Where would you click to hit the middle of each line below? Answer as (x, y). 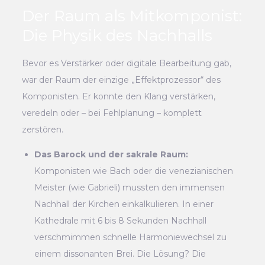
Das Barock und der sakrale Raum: (112, 154)
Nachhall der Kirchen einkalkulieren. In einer (124, 204)
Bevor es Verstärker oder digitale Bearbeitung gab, (127, 63)
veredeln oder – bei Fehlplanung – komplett (112, 113)
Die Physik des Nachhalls (117, 35)
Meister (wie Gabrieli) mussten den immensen (130, 187)
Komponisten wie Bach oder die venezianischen (134, 171)
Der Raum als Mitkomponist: (132, 16)
